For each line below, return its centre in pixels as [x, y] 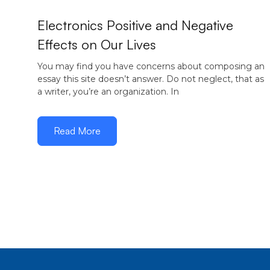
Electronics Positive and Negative [135, 25]
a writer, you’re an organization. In [108, 92]
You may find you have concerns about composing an [151, 66]
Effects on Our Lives [97, 44]
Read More [77, 131]
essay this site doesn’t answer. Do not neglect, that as [151, 79]
